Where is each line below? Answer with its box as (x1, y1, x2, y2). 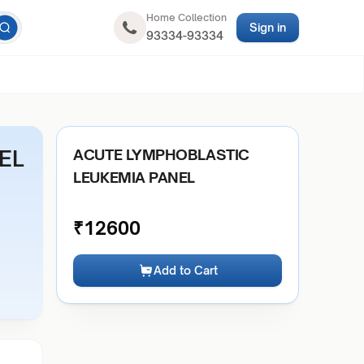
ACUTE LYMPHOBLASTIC (73, 145, 249, 163)
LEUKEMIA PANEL (73, 168, 196, 186)
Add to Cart (153, 263, 218, 277)
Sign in (249, 20, 286, 34)
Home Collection (145, 11, 227, 24)
